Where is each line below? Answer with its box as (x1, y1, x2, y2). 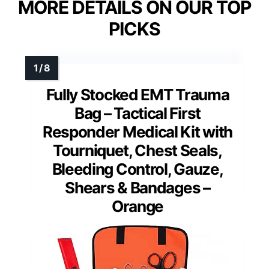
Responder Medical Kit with (42, 122, 233, 142)
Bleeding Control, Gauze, (52, 160, 223, 179)
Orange (111, 197, 164, 216)
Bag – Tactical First (74, 104, 201, 123)
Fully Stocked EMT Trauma (46, 85, 229, 104)
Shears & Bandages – (65, 178, 210, 198)
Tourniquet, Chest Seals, (53, 141, 222, 160)
